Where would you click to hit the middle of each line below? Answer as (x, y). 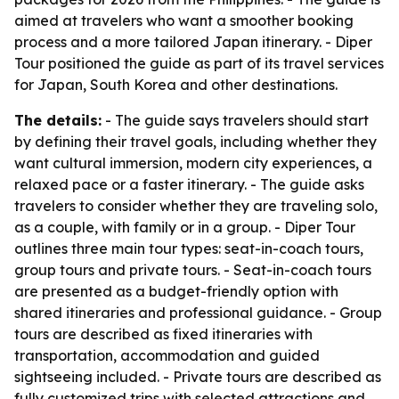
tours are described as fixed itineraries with (163, 334)
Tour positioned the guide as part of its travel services (199, 63)
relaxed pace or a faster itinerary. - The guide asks (189, 184)
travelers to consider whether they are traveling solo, (196, 206)
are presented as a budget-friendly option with (176, 291)
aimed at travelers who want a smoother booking (184, 20)
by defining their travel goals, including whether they (195, 142)
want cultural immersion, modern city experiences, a (193, 163)
